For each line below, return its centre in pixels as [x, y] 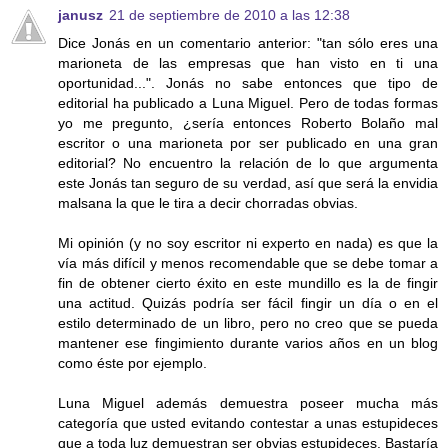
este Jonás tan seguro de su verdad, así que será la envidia [248, 183]
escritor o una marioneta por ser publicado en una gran [248, 143]
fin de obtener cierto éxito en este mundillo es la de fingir [248, 283]
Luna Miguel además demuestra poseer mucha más [248, 403]
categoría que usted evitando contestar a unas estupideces [248, 423]
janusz [80, 15]
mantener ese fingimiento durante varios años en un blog [248, 343]
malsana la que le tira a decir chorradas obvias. [208, 203]
